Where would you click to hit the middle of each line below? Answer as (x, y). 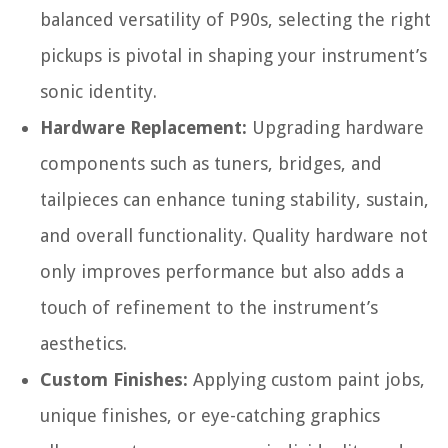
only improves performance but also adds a (222, 272)
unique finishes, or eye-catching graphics (210, 416)
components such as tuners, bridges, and (211, 164)
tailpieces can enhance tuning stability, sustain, (234, 200)
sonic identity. (98, 92)
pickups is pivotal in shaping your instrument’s (233, 56)
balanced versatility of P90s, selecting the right (235, 20)
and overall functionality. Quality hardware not (234, 236)
